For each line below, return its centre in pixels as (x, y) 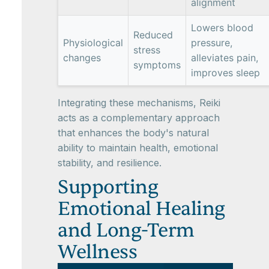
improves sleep (225, 72)
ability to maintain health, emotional (138, 147)
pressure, (212, 42)
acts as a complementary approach (139, 117)
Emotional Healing (141, 208)
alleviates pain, (225, 57)
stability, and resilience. (110, 162)
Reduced (153, 35)
